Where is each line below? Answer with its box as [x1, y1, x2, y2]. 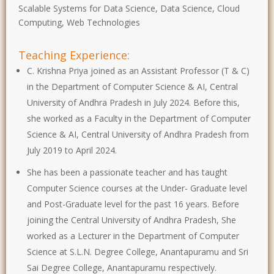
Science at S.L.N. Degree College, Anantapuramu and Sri [27, 245, 248, 257]
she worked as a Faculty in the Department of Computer [27, 112, 251, 124]
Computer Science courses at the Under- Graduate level [27, 182, 247, 194]
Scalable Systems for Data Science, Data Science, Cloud [18, 2, 240, 14]
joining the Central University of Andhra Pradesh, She [27, 213, 236, 226]
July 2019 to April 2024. [27, 144, 117, 156]
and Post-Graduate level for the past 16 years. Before [27, 198, 239, 210]
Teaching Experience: [18, 47, 130, 62]
